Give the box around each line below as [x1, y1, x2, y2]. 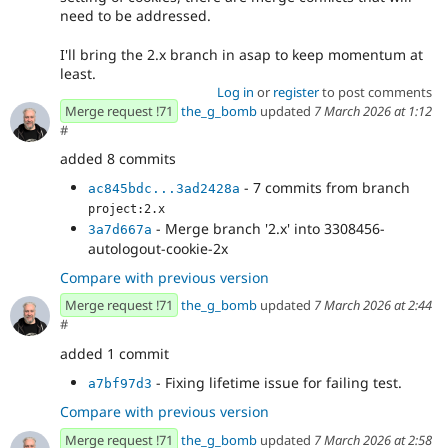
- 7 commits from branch [240, 177, 410, 197]
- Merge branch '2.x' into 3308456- [152, 218, 385, 238]
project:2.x [88, 201, 165, 216]
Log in [216, 82, 254, 101]
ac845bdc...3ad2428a [88, 180, 240, 196]
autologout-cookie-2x [88, 238, 228, 258]
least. [60, 63, 96, 83]
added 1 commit [60, 344, 169, 364]
